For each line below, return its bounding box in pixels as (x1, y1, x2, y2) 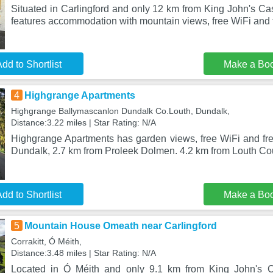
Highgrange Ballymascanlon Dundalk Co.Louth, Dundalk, (10, 106, 230, 116)
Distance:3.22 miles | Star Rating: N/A (10, 118, 156, 127)
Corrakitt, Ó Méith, (10, 236, 82, 246)
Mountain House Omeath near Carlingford (24, 221, 217, 231)
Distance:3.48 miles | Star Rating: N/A (10, 248, 156, 258)
